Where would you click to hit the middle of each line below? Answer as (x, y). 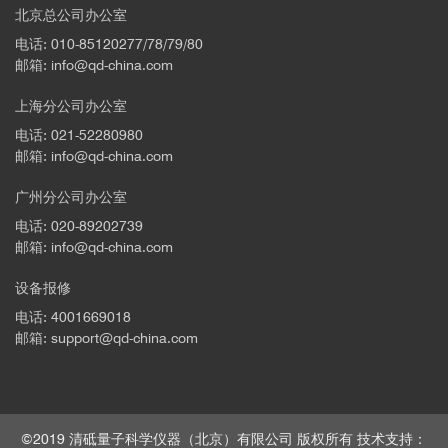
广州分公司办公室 (71, 196)
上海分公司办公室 (71, 105)
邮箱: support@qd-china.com (106, 337)
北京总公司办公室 (71, 14)
